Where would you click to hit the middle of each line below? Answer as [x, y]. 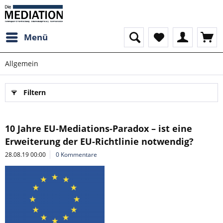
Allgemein [22, 63]
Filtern [35, 92]
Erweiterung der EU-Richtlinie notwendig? [99, 141]
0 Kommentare [76, 155]
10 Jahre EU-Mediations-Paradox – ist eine [99, 128]
